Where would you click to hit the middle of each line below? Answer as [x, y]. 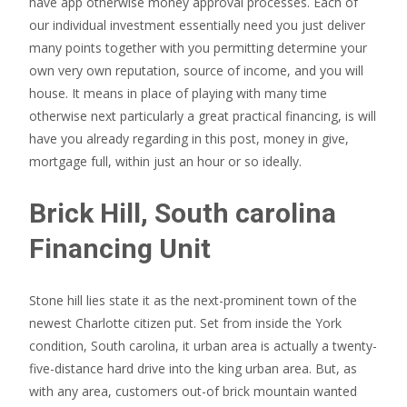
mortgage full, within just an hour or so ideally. [165, 161]
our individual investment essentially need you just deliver [197, 25]
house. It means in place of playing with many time [178, 93]
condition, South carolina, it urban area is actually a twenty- [203, 346]
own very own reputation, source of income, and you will [196, 70]
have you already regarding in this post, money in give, [189, 139]
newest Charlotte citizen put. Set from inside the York [185, 323]
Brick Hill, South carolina [183, 213]
